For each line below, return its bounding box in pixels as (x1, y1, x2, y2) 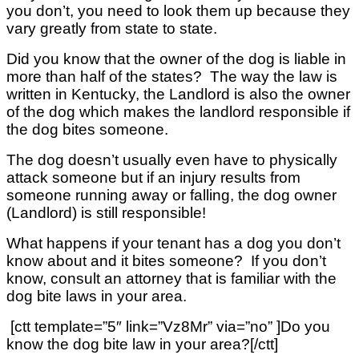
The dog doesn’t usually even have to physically (6, 151, 337, 168)
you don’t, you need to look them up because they (6, 2, 350, 19)
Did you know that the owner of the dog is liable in (6, 50, 346, 67)
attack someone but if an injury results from (6, 168, 301, 186)
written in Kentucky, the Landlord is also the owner (6, 85, 350, 103)
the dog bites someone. (6, 120, 176, 138)
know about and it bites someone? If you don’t (6, 252, 326, 269)
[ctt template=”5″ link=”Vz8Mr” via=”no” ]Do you (6, 317, 330, 335)
